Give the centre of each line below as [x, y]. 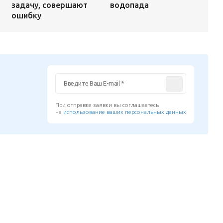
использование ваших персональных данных [125, 112]
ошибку [26, 15]
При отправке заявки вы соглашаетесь [107, 105]
